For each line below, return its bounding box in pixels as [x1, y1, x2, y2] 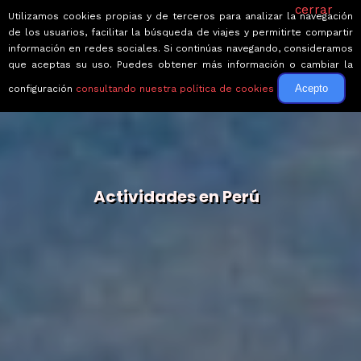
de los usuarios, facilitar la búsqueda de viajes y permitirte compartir [8, 27, 353, 38]
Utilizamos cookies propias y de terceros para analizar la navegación [8, 10, 353, 22]
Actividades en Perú [93, 185, 259, 209]
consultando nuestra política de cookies [76, 83, 274, 94]
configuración [8, 83, 76, 94]
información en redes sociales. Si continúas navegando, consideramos [8, 43, 353, 54]
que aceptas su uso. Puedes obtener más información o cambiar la [8, 59, 353, 70]
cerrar [295, 2, 333, 17]
